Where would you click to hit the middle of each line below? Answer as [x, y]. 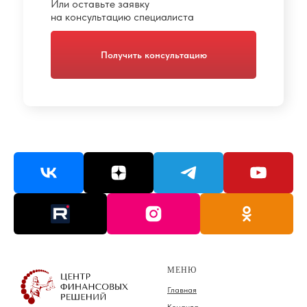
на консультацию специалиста [122, 17]
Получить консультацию [153, 54]
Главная [182, 290]
